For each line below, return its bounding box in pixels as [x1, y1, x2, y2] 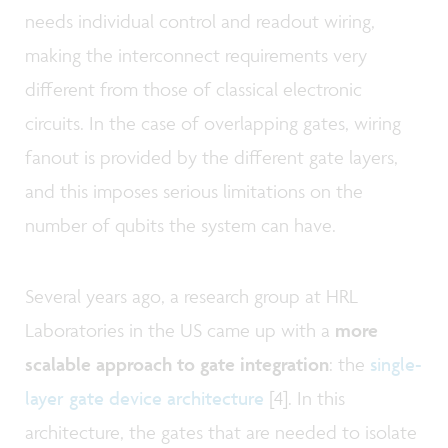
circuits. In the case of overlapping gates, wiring [25, 110, 401, 135]
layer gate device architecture [25, 386, 264, 411]
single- [370, 352, 422, 377]
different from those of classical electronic [25, 76, 362, 101]
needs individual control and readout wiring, [25, 8, 375, 33]
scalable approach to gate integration [25, 352, 329, 377]
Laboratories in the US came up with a [25, 318, 335, 343]
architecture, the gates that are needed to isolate [25, 420, 417, 445]
